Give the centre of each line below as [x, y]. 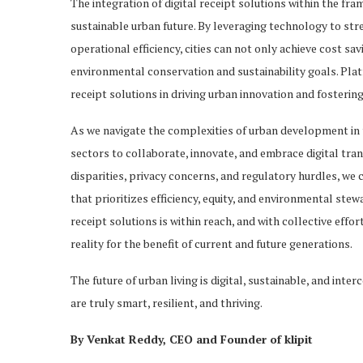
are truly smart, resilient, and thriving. [167, 302]
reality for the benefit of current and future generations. [211, 243]
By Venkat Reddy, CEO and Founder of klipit [192, 339]
